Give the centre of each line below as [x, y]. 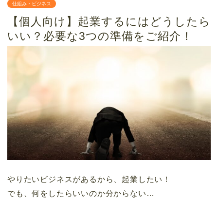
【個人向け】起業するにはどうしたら [109, 22]
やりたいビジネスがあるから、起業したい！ [89, 180]
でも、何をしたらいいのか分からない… [81, 194]
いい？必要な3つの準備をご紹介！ [100, 36]
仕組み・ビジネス [32, 4]
